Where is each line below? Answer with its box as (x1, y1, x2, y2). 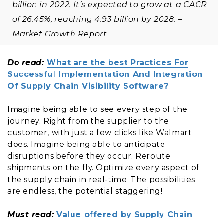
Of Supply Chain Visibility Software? (7, 81, 169, 91)
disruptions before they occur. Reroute (7, 151, 171, 161)
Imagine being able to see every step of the (7, 104, 188, 114)
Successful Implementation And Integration (7, 69, 203, 79)
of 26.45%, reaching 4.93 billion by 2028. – (12, 15, 182, 24)
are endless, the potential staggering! (7, 186, 163, 196)
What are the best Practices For (47, 57, 189, 67)
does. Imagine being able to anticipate (7, 139, 165, 149)
